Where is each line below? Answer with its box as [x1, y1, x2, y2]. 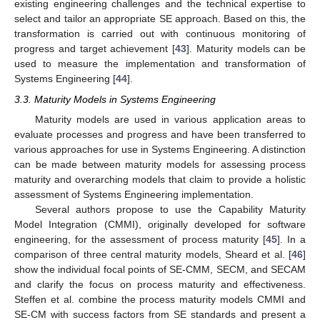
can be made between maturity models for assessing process [14, 158, 306, 170]
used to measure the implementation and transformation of [14, 58, 306, 70]
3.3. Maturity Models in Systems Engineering [14, 93, 216, 105]
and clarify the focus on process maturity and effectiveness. [14, 278, 306, 290]
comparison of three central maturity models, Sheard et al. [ [14, 248, 291, 260]
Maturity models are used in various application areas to [34, 113, 306, 125]
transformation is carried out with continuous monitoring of [14, 28, 306, 40]
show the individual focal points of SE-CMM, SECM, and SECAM [14, 263, 306, 275]
